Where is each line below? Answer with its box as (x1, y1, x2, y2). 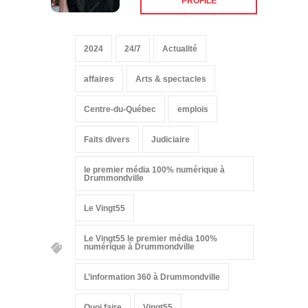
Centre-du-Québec (84, 99, 156, 109)
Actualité (162, 38, 197, 49)
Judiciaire (151, 129, 190, 140)
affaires (84, 69, 114, 79)
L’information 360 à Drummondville (84, 267, 220, 277)
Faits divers (84, 129, 130, 140)
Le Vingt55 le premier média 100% (84, 228, 217, 239)
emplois (177, 99, 208, 109)
